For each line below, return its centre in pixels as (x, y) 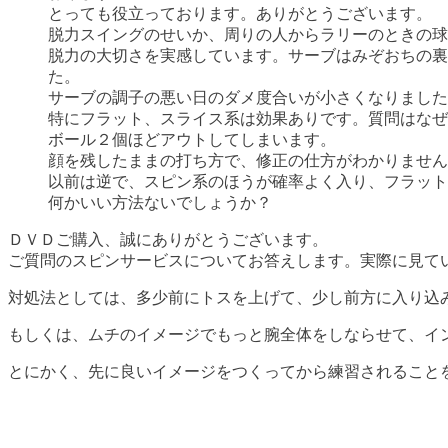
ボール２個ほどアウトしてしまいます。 (192, 139)
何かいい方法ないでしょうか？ (160, 202)
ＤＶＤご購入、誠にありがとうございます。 (168, 239)
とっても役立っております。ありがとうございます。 (240, 13)
